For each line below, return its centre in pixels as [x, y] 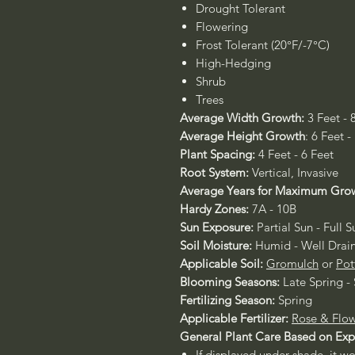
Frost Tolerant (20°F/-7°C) [263, 45]
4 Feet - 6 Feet [294, 154]
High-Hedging [235, 63]
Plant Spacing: [218, 154]
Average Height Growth [242, 136]
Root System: [216, 172]
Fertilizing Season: [227, 300]
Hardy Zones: [214, 209]
